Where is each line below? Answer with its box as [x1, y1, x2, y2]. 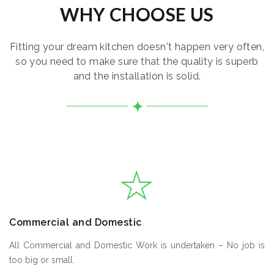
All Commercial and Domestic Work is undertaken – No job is [9, 240, 265, 251]
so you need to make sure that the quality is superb [15, 56, 259, 68]
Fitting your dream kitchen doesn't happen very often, [9, 41, 265, 53]
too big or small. [9, 255, 75, 265]
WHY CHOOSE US [60, 3, 214, 26]
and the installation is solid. [73, 70, 201, 83]
